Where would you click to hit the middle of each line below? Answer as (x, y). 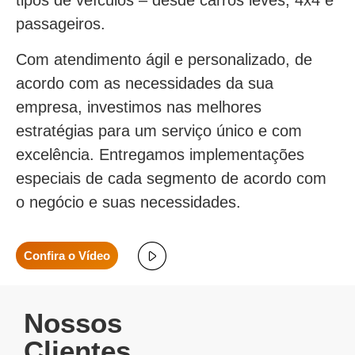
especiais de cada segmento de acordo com (171, 178)
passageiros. (61, 24)
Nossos (73, 323)
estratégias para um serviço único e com (159, 131)
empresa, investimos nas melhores (139, 107)
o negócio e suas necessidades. (128, 202)
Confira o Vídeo (67, 256)
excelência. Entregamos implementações (160, 155)
